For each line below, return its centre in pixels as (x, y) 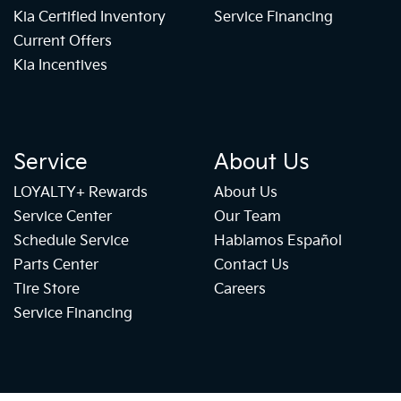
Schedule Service (71, 242)
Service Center (63, 218)
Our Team (247, 218)
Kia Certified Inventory (90, 18)
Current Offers (63, 42)
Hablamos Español (278, 242)
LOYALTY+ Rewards (81, 193)
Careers (240, 290)
